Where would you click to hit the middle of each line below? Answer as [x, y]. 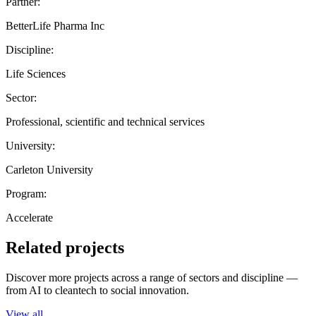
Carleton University [49, 169]
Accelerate [29, 217]
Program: [26, 193]
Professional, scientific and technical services [105, 121]
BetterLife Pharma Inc [55, 25]
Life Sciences [36, 73]
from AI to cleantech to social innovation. [97, 290]
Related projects [65, 247]
